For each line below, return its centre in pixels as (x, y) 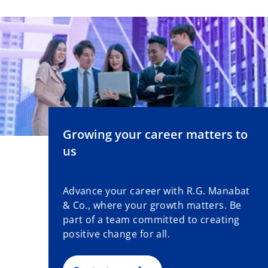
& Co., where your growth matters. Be (152, 205)
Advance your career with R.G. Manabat (156, 191)
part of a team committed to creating (151, 220)
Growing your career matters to (155, 135)
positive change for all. (116, 234)
